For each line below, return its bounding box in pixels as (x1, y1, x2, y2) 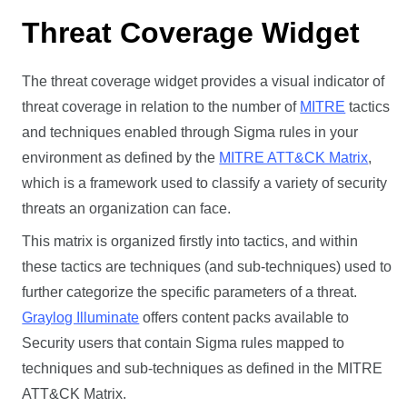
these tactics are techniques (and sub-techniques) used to (22, 258, 392, 274)
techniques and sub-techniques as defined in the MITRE (22, 360, 383, 376)
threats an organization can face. (22, 200, 232, 216)
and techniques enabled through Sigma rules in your (22, 124, 359, 140)
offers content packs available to (139, 309, 350, 325)
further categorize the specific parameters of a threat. (22, 283, 358, 300)
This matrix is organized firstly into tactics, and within (22, 233, 359, 249)
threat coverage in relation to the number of (22, 98, 301, 114)
